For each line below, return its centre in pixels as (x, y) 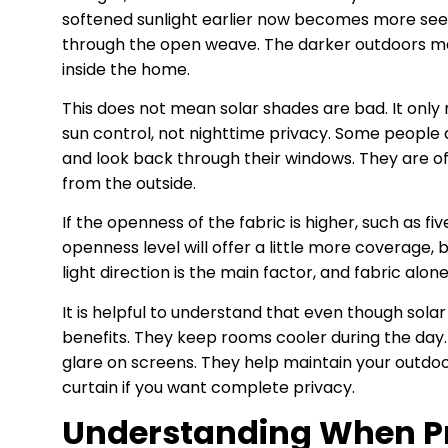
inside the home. (126, 69)
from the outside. (129, 184)
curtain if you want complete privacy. (208, 387)
